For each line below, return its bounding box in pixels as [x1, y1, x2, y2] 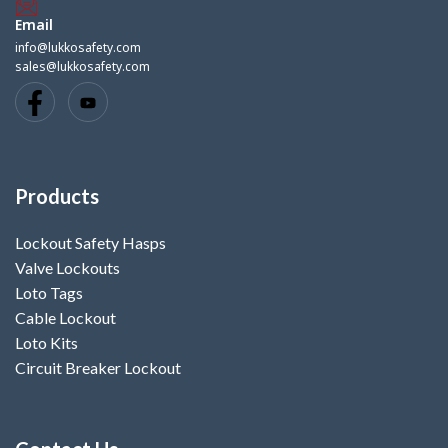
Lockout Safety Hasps [15, 233, 166, 253]
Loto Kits [15, 333, 78, 353]
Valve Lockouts [15, 258, 120, 278]
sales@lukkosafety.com [15, 56, 150, 79]
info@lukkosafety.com [15, 37, 141, 60]
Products [15, 184, 99, 209]
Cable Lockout [15, 308, 116, 328]
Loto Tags [15, 283, 83, 303]
